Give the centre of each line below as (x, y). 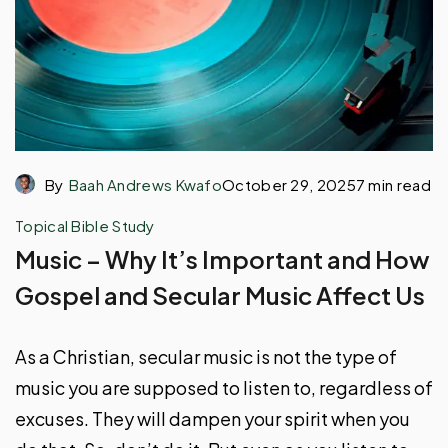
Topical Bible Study (85, 225)
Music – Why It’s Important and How (222, 258)
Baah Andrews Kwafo (145, 184)
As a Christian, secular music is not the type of (206, 356)
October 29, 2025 (289, 184)
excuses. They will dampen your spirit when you (212, 418)
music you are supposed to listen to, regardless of (224, 387)
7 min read (393, 184)
